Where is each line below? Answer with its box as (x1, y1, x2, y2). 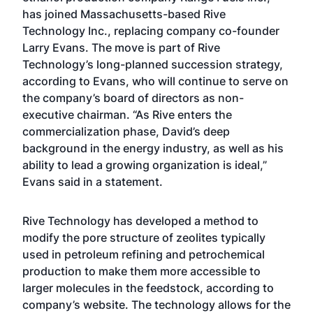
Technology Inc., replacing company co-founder (22, 24, 279, 38)
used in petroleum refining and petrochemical (22, 247, 265, 261)
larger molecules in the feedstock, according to (22, 281, 274, 295)
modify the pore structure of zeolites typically (22, 231, 265, 245)
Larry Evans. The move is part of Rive (22, 41, 220, 54)
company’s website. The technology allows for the (22, 298, 291, 312)
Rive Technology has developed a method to (22, 214, 259, 228)
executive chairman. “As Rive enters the (22, 108, 232, 122)
